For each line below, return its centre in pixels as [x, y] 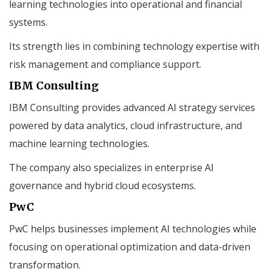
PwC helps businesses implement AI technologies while [133, 228]
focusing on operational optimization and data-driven [130, 246]
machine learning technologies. [79, 143]
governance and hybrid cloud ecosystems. [102, 185]
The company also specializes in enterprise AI [111, 167]
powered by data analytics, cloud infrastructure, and [125, 125]
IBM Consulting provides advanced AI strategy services [132, 107]
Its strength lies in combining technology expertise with [134, 46]
